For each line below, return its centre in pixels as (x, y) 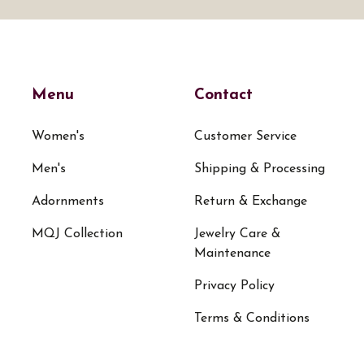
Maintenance (232, 254)
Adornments (68, 202)
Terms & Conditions (252, 319)
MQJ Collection (77, 234)
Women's (58, 137)
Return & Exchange (251, 202)
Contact (223, 96)
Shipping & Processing (260, 169)
